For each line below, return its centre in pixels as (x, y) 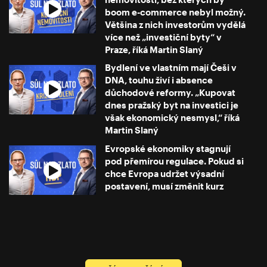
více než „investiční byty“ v (164, 37)
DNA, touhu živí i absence (159, 80)
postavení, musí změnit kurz (164, 186)
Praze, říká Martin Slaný (154, 50)
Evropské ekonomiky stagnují (168, 148)
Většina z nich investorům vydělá (176, 25)
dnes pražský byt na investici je (172, 105)
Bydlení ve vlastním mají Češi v (171, 68)
